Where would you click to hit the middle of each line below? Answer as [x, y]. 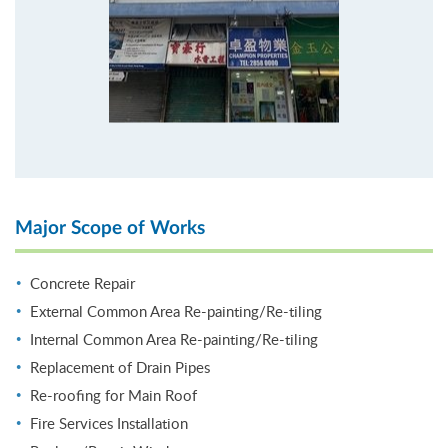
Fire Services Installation [109, 422]
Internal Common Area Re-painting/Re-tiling [174, 338]
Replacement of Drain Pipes [120, 366]
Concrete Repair [82, 282]
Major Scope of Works [110, 228]
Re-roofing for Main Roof [113, 394]
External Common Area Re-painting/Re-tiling [176, 310]
